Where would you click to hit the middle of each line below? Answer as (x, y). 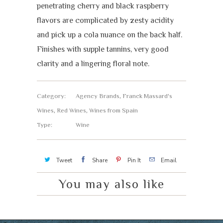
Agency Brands (98, 96)
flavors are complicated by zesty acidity (105, 20)
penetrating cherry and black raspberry (103, 6)
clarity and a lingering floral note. (93, 64)
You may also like (111, 184)
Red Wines (71, 111)
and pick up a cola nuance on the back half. (110, 35)
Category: (51, 96)
